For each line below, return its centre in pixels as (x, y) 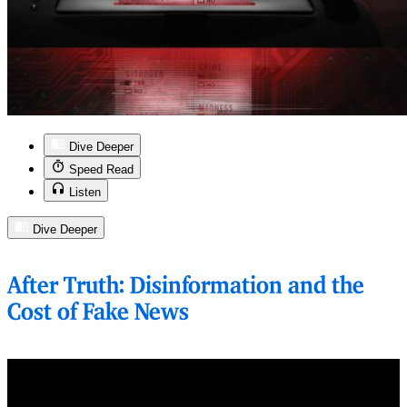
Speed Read (101, 170)
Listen (85, 193)
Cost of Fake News (98, 313)
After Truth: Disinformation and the (186, 286)
